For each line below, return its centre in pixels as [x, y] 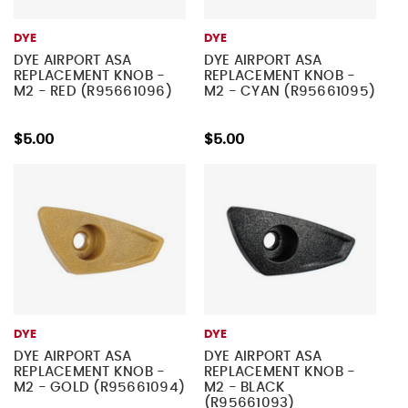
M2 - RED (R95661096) [92, 92]
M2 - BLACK [245, 387]
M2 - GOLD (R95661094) [99, 387]
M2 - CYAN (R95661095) [290, 92]
